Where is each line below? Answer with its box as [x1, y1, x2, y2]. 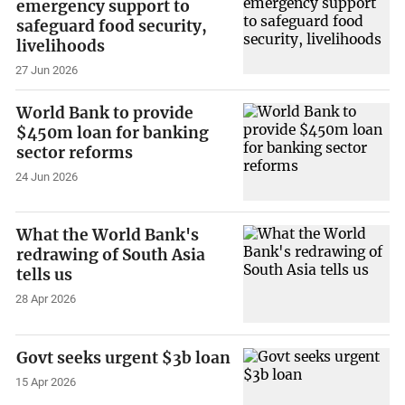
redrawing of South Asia [16, 245, 206, 266]
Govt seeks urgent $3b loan [16, 347, 231, 368]
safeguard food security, [16, 16, 208, 37]
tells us [16, 265, 73, 286]
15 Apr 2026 [15, 374, 77, 389]
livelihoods [16, 36, 106, 57]
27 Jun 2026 [15, 63, 79, 78]
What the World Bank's [16, 225, 200, 246]
